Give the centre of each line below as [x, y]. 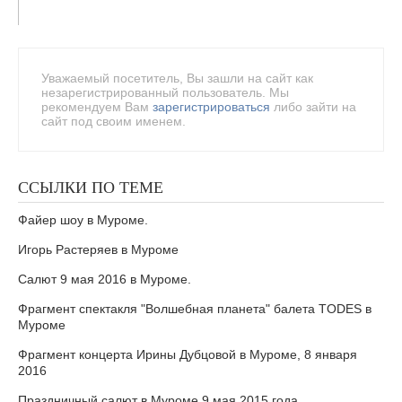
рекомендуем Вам [97, 107]
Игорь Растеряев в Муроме [98, 249]
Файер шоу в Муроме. [83, 220]
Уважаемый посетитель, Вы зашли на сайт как [177, 78]
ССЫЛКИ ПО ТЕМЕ [91, 188]
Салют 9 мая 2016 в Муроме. [105, 279]
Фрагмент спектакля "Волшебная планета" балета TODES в [195, 309]
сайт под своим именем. [114, 121]
